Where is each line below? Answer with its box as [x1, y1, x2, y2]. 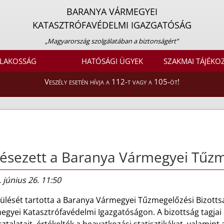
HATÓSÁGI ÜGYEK [81, 56, 143, 66]
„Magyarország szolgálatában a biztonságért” [45, 36, 179, 45]
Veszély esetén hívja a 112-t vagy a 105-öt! [44, 76, 179, 87]
